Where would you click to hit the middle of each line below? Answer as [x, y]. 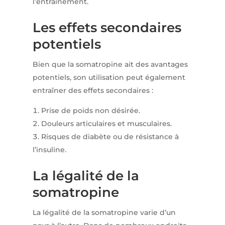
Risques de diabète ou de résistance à [110, 137]
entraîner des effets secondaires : [93, 91]
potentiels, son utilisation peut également [109, 78]
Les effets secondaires [107, 28]
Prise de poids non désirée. [90, 111]
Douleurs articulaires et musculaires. [106, 124]
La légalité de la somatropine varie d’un [104, 213]
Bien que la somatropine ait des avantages [110, 65]
